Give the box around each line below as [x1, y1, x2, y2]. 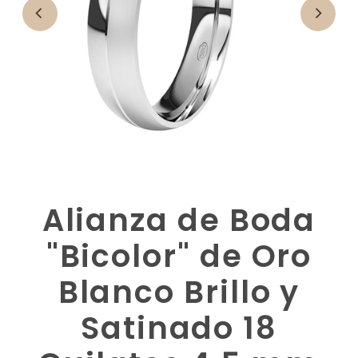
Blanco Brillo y [58, 270, 300, 313]
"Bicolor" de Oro [46, 234, 312, 277]
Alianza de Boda [42, 198, 316, 241]
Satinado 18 [80, 306, 277, 349]
